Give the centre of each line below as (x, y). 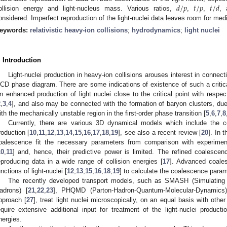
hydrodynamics (156, 30)
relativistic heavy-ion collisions (79, 30)
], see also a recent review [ (160, 132)
